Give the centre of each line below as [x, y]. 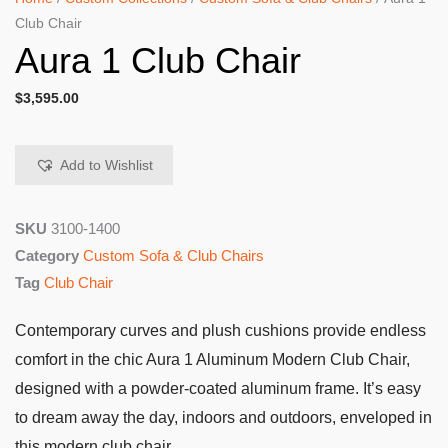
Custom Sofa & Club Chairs [173, 256]
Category [47, 256]
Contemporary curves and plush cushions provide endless [220, 331]
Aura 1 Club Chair [158, 61]
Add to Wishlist [106, 166]
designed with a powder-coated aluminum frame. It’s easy [218, 389]
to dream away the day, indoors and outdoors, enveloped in [223, 418]
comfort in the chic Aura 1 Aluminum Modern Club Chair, [212, 360]
